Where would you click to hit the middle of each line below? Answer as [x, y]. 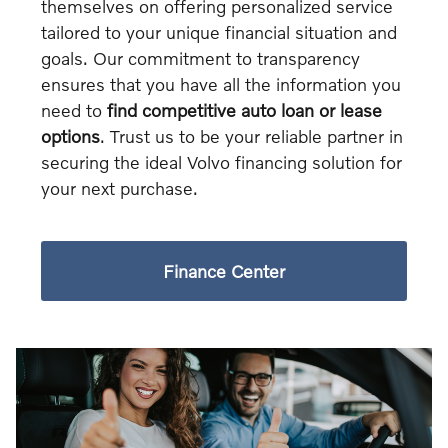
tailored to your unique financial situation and [218, 32]
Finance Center [223, 271]
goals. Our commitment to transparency [200, 58]
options [70, 136]
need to [73, 110]
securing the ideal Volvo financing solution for [221, 162]
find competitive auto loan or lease [244, 110]
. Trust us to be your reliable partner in [251, 136]
